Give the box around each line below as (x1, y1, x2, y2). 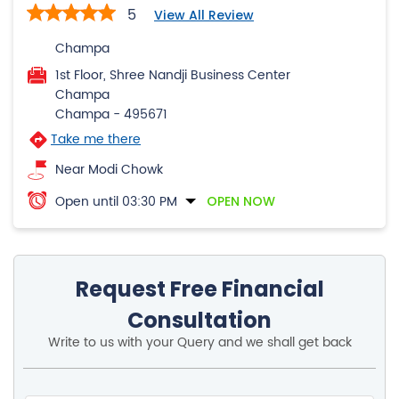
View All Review (154, 6, 254, 25)
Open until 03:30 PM (55, 191, 177, 213)
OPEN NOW (207, 192, 275, 211)
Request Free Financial (75, 274, 324, 305)
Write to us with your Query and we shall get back (47, 332, 352, 354)
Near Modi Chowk (55, 159, 163, 181)
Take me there (51, 129, 141, 151)
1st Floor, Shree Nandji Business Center (55, 65, 290, 86)
